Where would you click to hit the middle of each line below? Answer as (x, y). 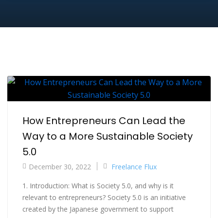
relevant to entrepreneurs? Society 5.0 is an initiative (104, 197)
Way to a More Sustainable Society (108, 136)
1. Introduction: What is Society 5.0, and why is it (98, 185)
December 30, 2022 (60, 166)
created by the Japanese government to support (98, 209)
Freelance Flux (134, 166)
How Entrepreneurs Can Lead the (104, 121)
